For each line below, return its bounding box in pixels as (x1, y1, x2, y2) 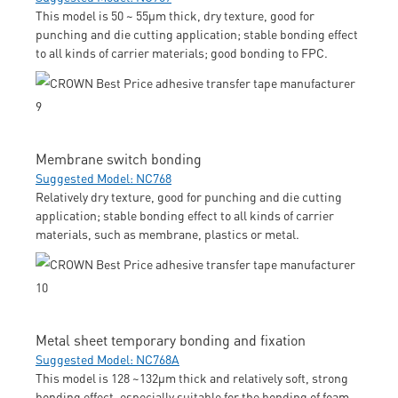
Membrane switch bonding (36, 148, 202, 168)
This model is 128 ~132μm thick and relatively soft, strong (36, 369, 348, 386)
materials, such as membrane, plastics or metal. (36, 225, 299, 242)
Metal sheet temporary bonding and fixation (36, 330, 306, 349)
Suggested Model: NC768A (36, 350, 179, 367)
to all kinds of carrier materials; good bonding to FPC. (36, 44, 328, 60)
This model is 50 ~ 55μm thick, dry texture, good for (36, 6, 314, 23)
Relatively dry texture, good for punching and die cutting (36, 187, 342, 204)
